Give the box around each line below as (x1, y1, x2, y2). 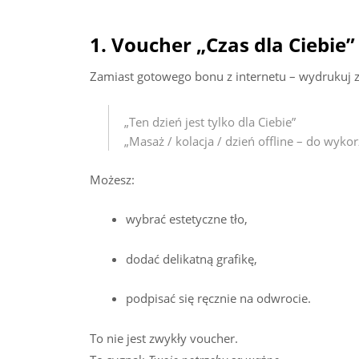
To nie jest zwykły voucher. (90, 329, 238, 346)
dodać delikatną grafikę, (126, 250, 257, 267)
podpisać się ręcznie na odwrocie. (126, 290, 311, 307)
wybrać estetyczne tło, (126, 211, 248, 228)
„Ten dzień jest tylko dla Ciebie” (123, 114, 296, 131)
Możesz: (90, 171, 135, 188)
